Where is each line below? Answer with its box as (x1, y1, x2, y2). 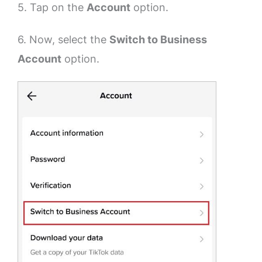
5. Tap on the (18, 1, 87, 14)
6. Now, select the (18, 33, 109, 46)
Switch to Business (109, 33, 207, 46)
